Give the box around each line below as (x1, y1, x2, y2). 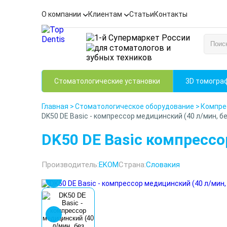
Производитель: (42, 160, 99, 169)
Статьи (129, 10, 154, 18)
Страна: (119, 160, 146, 169)
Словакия (146, 160, 180, 169)
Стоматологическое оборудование (75, 102, 194, 110)
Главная (42, 102, 68, 110)
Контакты (154, 10, 187, 18)
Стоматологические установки (54, 77, 161, 85)
